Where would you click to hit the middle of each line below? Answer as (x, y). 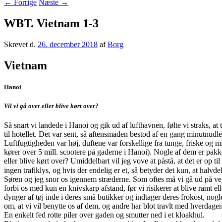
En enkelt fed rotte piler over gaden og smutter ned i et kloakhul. (104, 215)
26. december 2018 (68, 44)
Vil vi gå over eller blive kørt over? (51, 106)
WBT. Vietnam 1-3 (51, 23)
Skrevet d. (21, 44)
